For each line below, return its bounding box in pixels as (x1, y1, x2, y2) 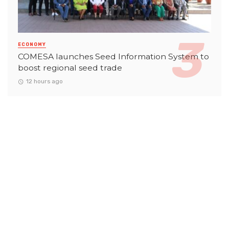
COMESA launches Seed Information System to (18, 52, 209, 62)
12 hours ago (26, 78, 63, 85)
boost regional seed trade (18, 63, 122, 73)
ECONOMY (18, 42, 46, 48)
